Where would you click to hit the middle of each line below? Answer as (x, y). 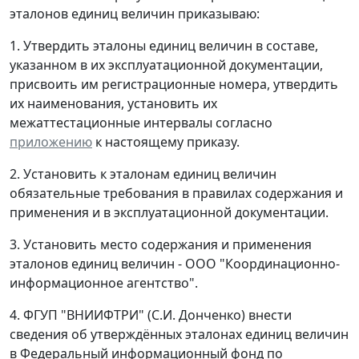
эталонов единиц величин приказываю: (135, 14)
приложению (51, 142)
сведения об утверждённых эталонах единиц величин (179, 335)
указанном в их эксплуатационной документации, (166, 65)
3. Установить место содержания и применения (161, 245)
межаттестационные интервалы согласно (141, 123)
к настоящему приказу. (166, 142)
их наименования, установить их (113, 104)
